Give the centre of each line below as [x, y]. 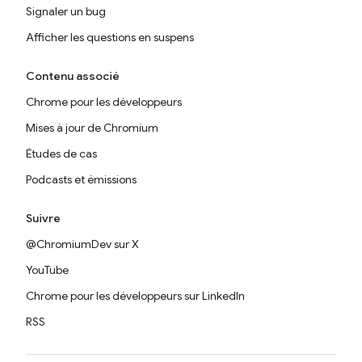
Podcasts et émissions [81, 179]
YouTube [47, 270]
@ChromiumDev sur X [82, 244]
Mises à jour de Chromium [92, 128]
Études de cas [61, 154]
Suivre [43, 218]
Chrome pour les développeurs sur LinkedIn [135, 296]
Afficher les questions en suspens [110, 37]
